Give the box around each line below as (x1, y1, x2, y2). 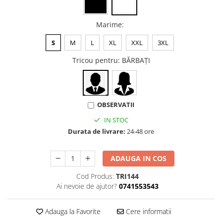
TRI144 (115, 171, 139, 181)
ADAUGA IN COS (111, 154, 167, 163)
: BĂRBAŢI (117, 55, 150, 65)
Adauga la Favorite (43, 207, 101, 216)
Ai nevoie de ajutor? (56, 181, 117, 191)
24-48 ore (125, 127, 154, 136)
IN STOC (103, 115, 128, 124)
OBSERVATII (97, 100, 134, 109)
